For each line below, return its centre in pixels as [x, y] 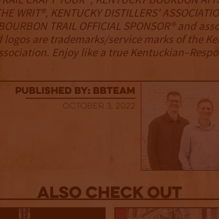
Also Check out [109, 194]
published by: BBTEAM [75, 92]
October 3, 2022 [99, 107]
